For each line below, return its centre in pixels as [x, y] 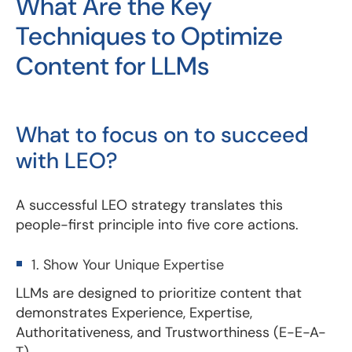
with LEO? [67, 160]
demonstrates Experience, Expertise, [134, 312]
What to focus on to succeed [162, 134]
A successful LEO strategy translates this [149, 205]
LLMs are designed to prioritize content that [159, 293]
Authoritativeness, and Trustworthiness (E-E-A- [171, 332]
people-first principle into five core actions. [157, 224]
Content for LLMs [112, 66]
